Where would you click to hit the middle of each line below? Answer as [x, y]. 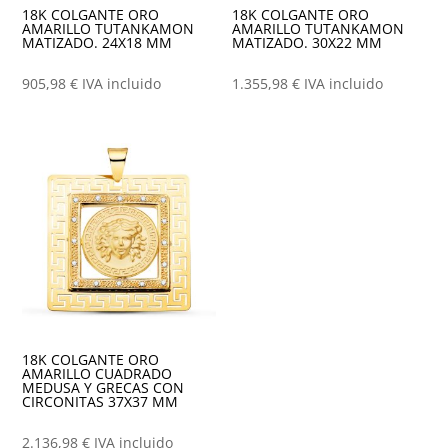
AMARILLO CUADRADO [97, 373]
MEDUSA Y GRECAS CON [103, 387]
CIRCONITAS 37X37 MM [100, 401]
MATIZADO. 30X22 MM [307, 42]
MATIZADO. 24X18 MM [97, 42]
